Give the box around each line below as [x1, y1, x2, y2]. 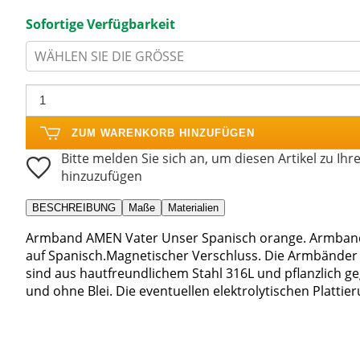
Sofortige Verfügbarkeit [26, 14, 175, 33]
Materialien [168, 201, 219, 214]
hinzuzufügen [61, 166, 142, 185]
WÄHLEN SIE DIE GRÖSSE [35, 47, 184, 65]
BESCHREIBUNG [32, 201, 116, 214]
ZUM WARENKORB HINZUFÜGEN [72, 126, 255, 139]
